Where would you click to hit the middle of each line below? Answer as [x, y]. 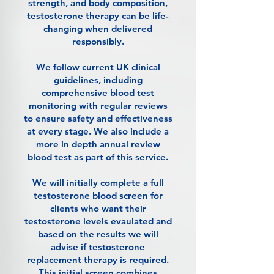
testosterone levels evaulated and [98, 221]
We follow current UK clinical [98, 67]
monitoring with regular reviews [98, 106]
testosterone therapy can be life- [98, 16]
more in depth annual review [98, 144]
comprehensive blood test [98, 93]
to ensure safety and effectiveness [98, 118]
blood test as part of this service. [98, 157]
